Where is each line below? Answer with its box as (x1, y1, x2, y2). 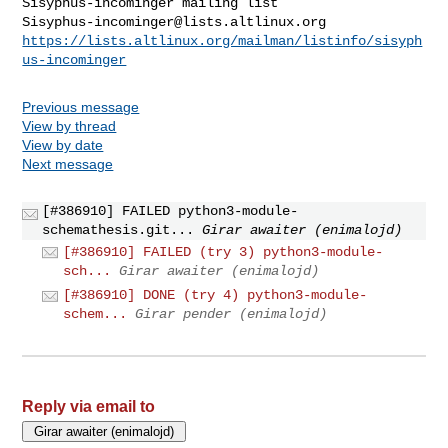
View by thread (22, 117, 117, 134)
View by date (22, 136, 104, 153)
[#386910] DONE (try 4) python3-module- (63, 287, 368, 304)
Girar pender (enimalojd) (135, 306, 328, 323)
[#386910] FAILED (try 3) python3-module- (63, 243, 384, 260)
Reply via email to (22, 398, 156, 416)
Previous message (22, 98, 140, 115)
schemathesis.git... (42, 221, 195, 238)
